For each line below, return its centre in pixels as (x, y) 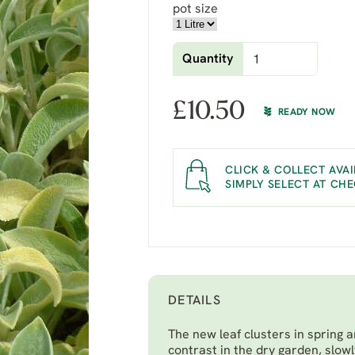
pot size (195, 10)
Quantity (208, 59)
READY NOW (307, 113)
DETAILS (195, 301)
